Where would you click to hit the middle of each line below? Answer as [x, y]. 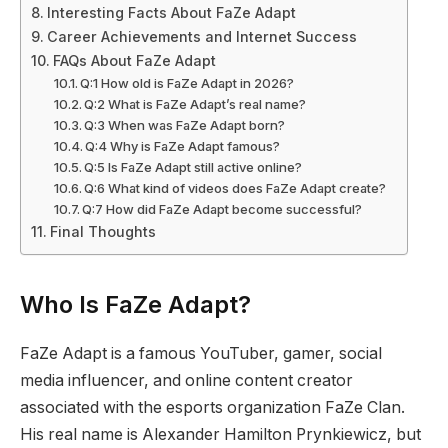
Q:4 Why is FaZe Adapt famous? [183, 146]
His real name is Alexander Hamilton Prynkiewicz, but [220, 435]
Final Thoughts [102, 232]
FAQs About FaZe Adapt [134, 61]
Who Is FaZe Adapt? [135, 305]
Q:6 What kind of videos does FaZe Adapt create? [235, 188]
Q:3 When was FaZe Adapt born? [185, 125]
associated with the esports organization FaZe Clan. [212, 408]
